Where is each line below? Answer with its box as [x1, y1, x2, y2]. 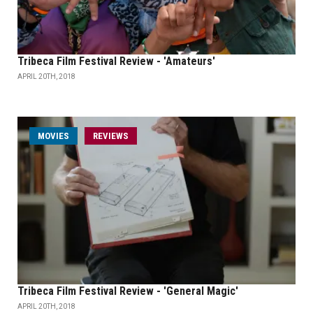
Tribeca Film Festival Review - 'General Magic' [17, 284, 238, 298]
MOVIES [38, 131, 69, 142]
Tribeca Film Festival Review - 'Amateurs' [17, 54, 215, 68]
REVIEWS [93, 131, 129, 142]
